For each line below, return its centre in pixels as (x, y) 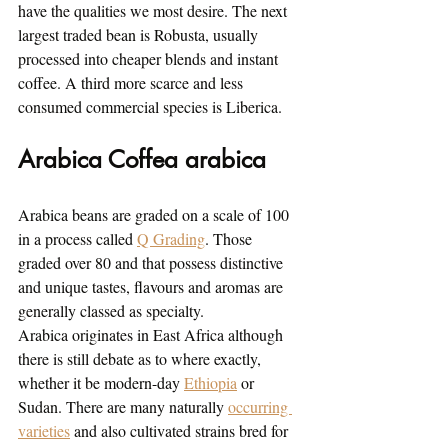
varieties (44, 431)
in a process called (77, 239)
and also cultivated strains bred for (181, 431)
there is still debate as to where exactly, (141, 359)
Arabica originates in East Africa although (152, 335)
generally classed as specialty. (111, 311)
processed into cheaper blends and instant (150, 59)
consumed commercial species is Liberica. (150, 107)
